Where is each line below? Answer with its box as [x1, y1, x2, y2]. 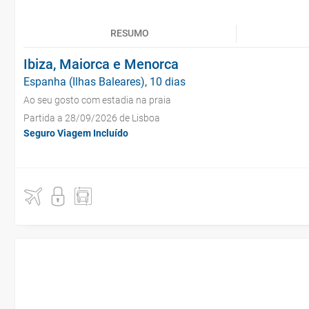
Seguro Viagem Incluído [23, 128, 128, 139]
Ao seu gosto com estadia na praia [23, 94, 171, 106]
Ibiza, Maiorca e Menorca [23, 56, 179, 72]
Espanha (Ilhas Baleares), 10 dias [23, 75, 186, 88]
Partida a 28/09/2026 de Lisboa [23, 112, 160, 123]
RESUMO [110, 28, 149, 39]
